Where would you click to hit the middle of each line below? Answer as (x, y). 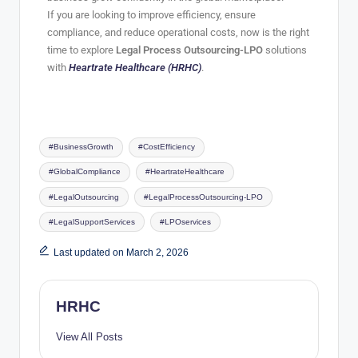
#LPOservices (185, 221)
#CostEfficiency (166, 147)
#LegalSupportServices (92, 221)
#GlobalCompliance (85, 172)
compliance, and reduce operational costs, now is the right (178, 32)
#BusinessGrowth (82, 147)
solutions (285, 50)
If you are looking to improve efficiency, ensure (151, 14)
